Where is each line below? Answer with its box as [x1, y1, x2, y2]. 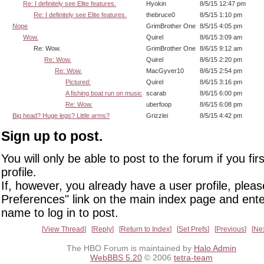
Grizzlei [146, 111, 168, 119]
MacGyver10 [146, 67, 184, 74]
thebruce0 [146, 11, 175, 18]
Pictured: [65, 78, 91, 85]
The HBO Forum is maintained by [67, 243, 194, 253]
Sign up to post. [1, 128, 103, 144]
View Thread [44, 225, 84, 234]
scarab [146, 89, 166, 97]
